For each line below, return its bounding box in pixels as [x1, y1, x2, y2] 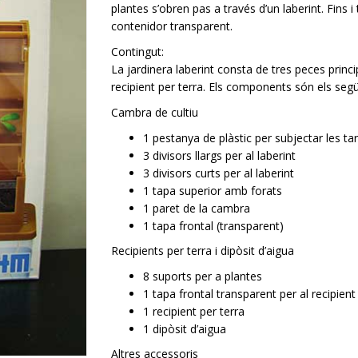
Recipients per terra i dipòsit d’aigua [111, 243, 294, 258]
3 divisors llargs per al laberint [143, 148, 296, 163]
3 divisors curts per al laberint [143, 165, 294, 181]
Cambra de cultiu [111, 105, 198, 120]
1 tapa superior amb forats [143, 183, 282, 198]
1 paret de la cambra [143, 201, 250, 216]
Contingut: [111, 44, 164, 59]
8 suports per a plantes [143, 268, 262, 284]
